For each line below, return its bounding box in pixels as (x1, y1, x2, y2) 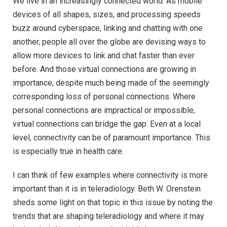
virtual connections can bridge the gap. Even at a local (13, 119, 201, 129)
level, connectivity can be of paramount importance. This (13, 132, 210, 142)
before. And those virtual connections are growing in (13, 64, 196, 74)
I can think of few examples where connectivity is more (13, 170, 208, 180)
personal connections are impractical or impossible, (13, 105, 195, 115)
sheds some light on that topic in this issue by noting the (13, 198, 213, 208)
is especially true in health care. (13, 146, 124, 156)
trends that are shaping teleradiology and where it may (13, 211, 204, 221)
